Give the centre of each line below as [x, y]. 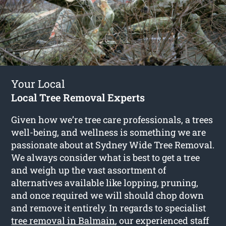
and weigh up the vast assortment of [89, 170]
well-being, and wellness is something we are [109, 132]
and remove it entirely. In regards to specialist [109, 208]
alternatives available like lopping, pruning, [105, 182]
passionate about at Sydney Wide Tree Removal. [113, 145]
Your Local [38, 83]
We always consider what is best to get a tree [106, 157]
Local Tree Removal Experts [78, 97]
